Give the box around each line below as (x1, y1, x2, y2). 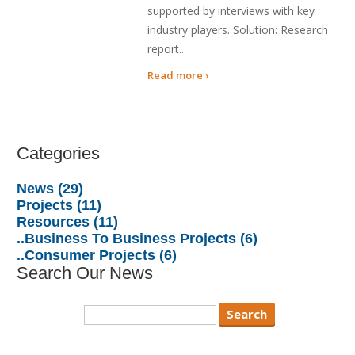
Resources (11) (17, 213, 119, 230)
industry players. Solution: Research (147, 21, 329, 37)
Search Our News (17, 262, 154, 283)
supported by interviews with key (147, 2, 315, 18)
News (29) (17, 180, 84, 197)
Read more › (147, 67, 209, 82)
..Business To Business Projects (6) (17, 230, 258, 246)
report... (147, 40, 187, 56)
